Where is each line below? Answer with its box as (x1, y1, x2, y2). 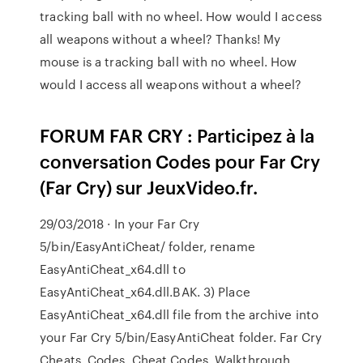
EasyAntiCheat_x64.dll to (40, 260, 186, 278)
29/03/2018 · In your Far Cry (40, 215, 200, 233)
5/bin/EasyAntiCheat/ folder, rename (40, 237, 255, 255)
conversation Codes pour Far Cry (40, 148, 321, 173)
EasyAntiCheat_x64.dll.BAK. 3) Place (40, 283, 250, 301)
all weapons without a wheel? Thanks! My (40, 30, 281, 48)
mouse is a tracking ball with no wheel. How (40, 53, 297, 70)
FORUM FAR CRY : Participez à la (40, 122, 315, 147)
